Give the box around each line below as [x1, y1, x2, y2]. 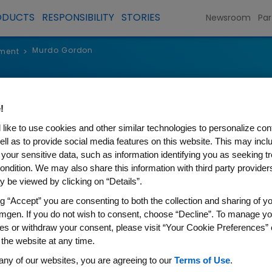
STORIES [121, 13, 160, 24]
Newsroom [206, 13, 251, 23]
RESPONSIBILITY [41, 13, 114, 24]
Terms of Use [174, 254, 230, 265]
